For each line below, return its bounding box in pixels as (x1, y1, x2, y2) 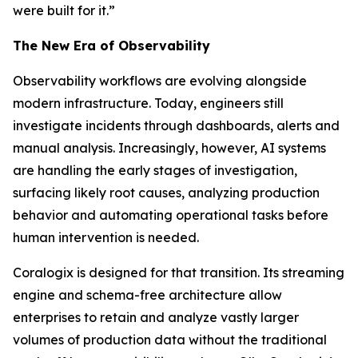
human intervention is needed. (13, 229, 199, 245)
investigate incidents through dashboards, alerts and (13, 117, 340, 133)
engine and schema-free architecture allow (13, 287, 282, 303)
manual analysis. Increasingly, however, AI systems (13, 140, 326, 156)
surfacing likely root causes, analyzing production (13, 185, 320, 201)
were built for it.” (13, 2, 115, 18)
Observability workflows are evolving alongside (13, 73, 307, 89)
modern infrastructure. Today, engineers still (13, 95, 284, 111)
